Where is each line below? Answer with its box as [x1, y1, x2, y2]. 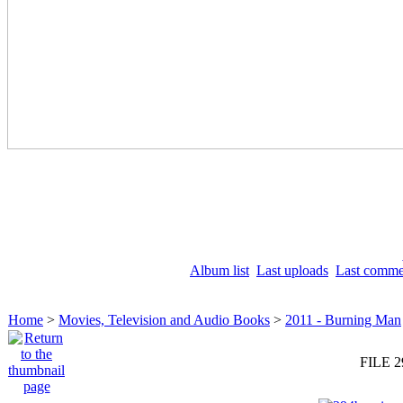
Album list [190, 263, 249, 278]
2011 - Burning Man [285, 312, 401, 327]
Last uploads [256, 263, 328, 278]
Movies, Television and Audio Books [58, 312, 270, 327]
